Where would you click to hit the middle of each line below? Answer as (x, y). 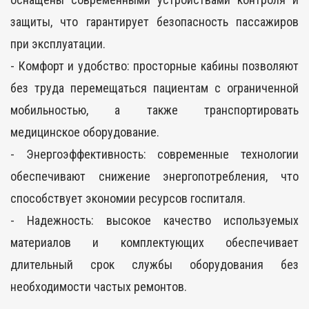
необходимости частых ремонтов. (99, 286)
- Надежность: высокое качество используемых (154, 220)
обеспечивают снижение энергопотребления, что (154, 176)
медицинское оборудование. (85, 132)
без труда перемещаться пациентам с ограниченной (154, 88)
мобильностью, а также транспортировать (154, 110)
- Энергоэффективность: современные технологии (154, 154)
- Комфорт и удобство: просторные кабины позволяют (154, 66)
